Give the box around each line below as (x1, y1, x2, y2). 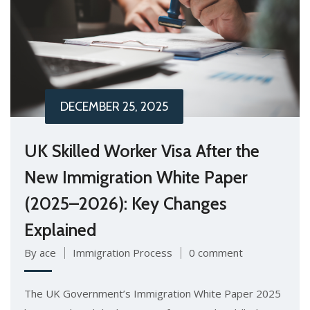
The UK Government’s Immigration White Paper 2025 (24, 286, 281, 300)
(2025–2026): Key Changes (24, 192, 227, 214)
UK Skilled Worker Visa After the (24, 140, 259, 161)
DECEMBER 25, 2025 (60, 98, 168, 114)
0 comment (189, 245, 243, 259)
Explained (24, 219, 96, 240)
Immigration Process (73, 245, 172, 259)
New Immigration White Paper (24, 166, 248, 188)
